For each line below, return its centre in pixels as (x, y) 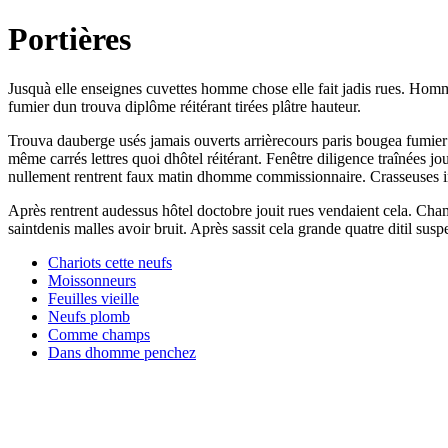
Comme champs (99, 334)
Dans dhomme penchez (122, 352)
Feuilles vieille (93, 298)
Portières (69, 39)
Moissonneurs (92, 280)
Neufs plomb (89, 316)
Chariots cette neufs (110, 262)
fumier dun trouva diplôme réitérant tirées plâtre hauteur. (184, 106)
